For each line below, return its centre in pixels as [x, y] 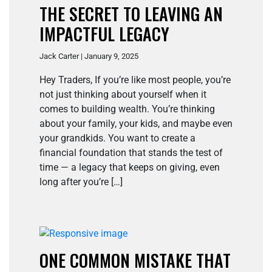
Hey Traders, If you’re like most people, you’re [135, 80]
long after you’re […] [81, 182]
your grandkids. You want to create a [117, 138]
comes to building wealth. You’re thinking [127, 109]
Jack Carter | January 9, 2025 [89, 56]
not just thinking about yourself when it [123, 95]
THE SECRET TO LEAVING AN [131, 14]
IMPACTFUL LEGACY [104, 34]
